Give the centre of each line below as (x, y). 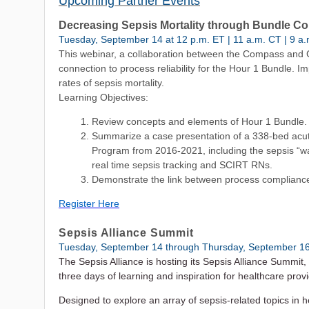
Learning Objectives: (103, 97)
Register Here (89, 203)
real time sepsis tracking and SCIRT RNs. (182, 165)
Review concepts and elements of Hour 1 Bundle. (199, 121)
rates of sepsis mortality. (111, 83)
